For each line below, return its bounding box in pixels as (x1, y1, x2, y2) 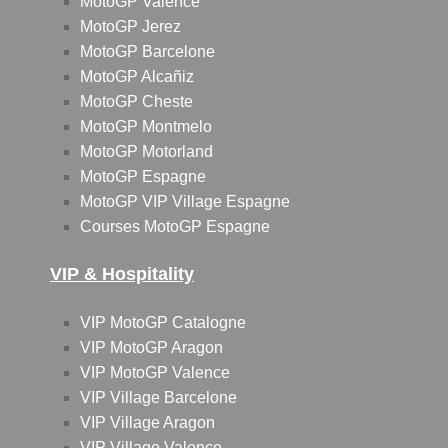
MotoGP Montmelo (80, 118, 212, 136)
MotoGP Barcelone (80, 43, 215, 61)
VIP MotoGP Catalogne (80, 314, 246, 332)
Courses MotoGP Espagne (80, 218, 270, 236)
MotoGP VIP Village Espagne (80, 193, 290, 211)
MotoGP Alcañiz (80, 68, 194, 86)
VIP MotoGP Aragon (80, 339, 223, 357)
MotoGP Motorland (80, 143, 213, 161)
